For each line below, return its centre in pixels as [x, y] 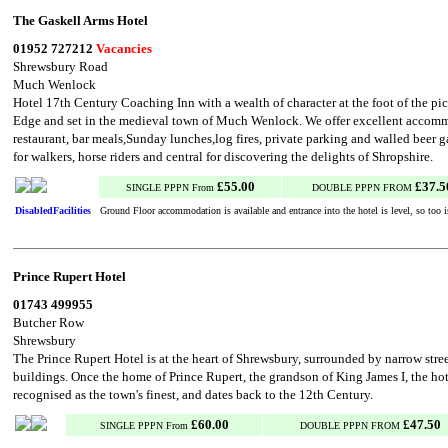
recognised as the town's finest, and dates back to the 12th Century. [193, 394]
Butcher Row [48, 322]
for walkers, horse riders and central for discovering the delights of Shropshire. [223, 156]
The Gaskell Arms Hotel [80, 20]
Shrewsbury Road [60, 66]
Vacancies [124, 48]
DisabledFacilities [53, 210]
